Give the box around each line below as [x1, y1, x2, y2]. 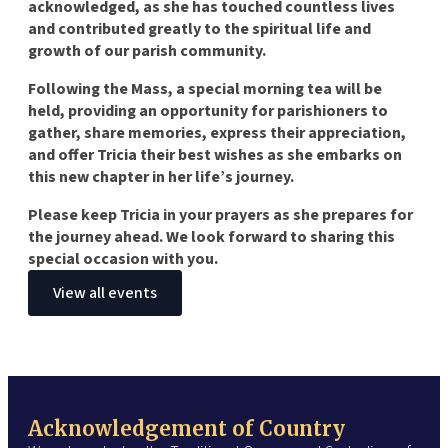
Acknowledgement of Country [28, 415, 345, 441]
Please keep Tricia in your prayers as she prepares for [28, 203, 413, 226]
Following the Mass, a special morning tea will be [28, 77, 382, 100]
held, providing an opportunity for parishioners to [28, 99, 388, 122]
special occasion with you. [28, 247, 218, 270]
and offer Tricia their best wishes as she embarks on [28, 143, 402, 166]
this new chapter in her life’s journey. [28, 165, 294, 188]
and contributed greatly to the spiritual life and [28, 17, 371, 40]
